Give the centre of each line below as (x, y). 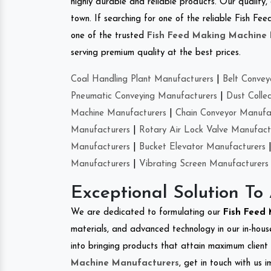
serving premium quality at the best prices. (156, 53)
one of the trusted (109, 36)
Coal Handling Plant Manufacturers (142, 79)
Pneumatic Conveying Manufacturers (144, 96)
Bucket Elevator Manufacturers (202, 147)
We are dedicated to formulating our (147, 212)
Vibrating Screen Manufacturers (204, 164)
